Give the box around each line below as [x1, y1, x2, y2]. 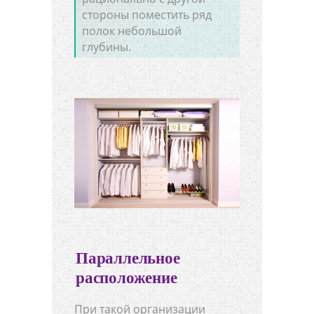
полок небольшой [82, 23, 182, 39]
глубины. [82, 39, 132, 55]
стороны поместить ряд [82, 7, 212, 23]
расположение [76, 269, 177, 287]
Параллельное [76, 250, 180, 268]
